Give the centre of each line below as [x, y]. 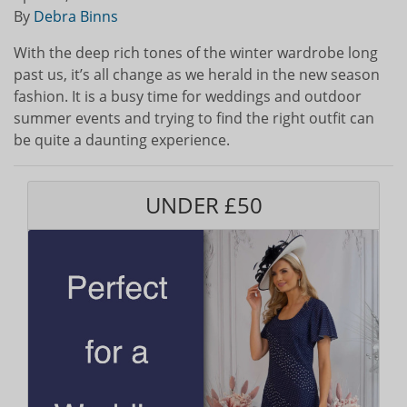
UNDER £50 [203, 204]
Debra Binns [76, 16]
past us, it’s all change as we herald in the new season [197, 74]
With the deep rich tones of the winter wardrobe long [196, 52]
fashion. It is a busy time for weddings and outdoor [188, 96]
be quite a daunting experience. [122, 139]
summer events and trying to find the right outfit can [194, 118]
